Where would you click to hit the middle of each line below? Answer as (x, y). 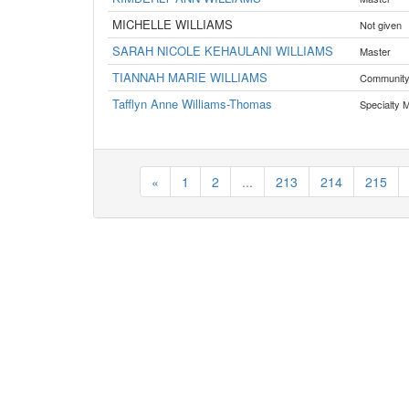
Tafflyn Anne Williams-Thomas (192, 104)
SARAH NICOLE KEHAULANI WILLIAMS (223, 51)
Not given (381, 25)
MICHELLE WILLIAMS (173, 24)
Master (375, 51)
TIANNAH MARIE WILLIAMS (190, 77)
